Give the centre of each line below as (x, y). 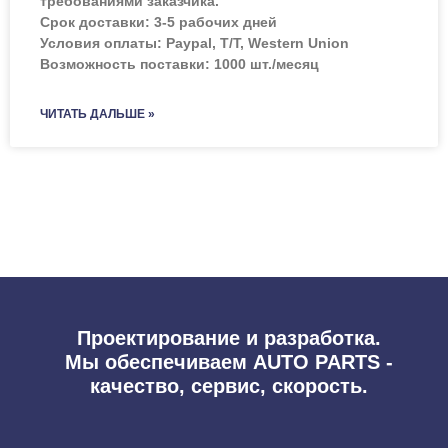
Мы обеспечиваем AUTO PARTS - (229, 362)
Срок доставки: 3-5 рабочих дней (158, 21)
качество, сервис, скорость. (229, 386)
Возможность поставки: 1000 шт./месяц (179, 63)
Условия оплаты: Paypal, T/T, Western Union (194, 42)
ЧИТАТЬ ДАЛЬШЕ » (97, 113)
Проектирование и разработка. (229, 338)
